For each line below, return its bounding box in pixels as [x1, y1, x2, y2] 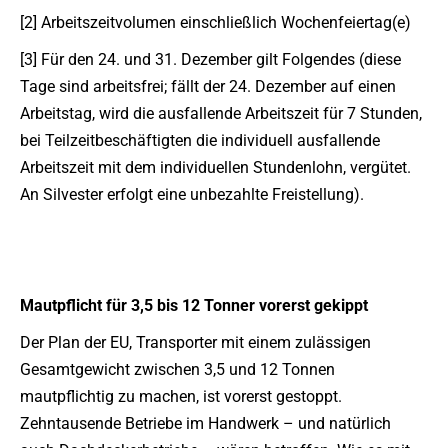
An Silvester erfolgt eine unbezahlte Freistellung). [20, 185, 364, 204]
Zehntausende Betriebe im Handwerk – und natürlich [20, 414, 391, 433]
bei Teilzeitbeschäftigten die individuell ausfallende [20, 131, 380, 150]
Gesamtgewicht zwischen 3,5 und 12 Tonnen [20, 360, 335, 379]
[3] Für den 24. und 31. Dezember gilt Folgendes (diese [20, 50, 401, 69]
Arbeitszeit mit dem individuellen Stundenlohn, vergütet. [20, 158, 411, 177]
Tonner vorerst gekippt [200, 296, 376, 315]
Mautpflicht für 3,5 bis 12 [20, 296, 200, 315]
